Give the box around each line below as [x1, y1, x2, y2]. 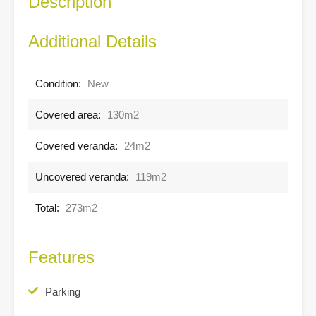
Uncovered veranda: [35, 170, 129, 183]
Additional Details [28, 31, 157, 51]
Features [28, 247, 95, 267]
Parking [45, 285, 80, 298]
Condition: [35, 77, 81, 90]
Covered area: [35, 108, 101, 121]
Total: [35, 201, 59, 214]
